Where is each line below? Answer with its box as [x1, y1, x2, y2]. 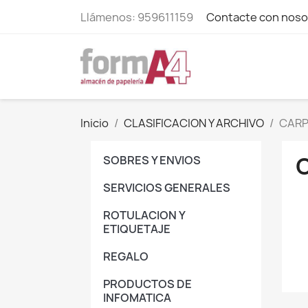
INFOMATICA [103, 289, 171, 305]
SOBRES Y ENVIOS [103, 152, 201, 168]
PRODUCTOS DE [103, 276, 192, 291]
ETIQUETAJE [103, 221, 170, 236]
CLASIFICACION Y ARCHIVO [124, 115, 264, 131]
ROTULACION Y [103, 207, 185, 223]
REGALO [103, 248, 148, 264]
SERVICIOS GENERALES [103, 179, 230, 195]
